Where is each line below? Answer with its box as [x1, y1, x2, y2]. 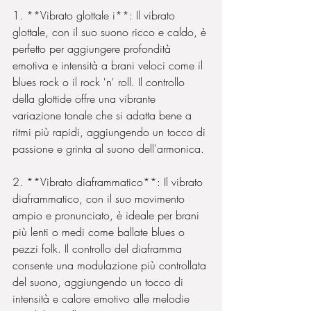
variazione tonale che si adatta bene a [12, 108, 195, 123]
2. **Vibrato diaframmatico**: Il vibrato [12, 174, 206, 190]
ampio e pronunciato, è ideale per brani [12, 208, 203, 223]
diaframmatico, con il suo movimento [12, 191, 188, 206]
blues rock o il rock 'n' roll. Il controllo [12, 74, 188, 90]
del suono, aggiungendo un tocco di [12, 274, 187, 289]
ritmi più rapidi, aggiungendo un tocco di [12, 124, 209, 140]
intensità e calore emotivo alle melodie [12, 291, 193, 306]
